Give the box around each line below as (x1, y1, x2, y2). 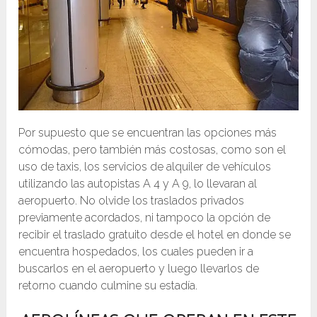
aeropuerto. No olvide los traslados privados (18, 194, 245, 208)
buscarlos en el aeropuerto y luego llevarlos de (18, 262, 260, 276)
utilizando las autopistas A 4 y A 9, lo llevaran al (18, 177, 258, 191)
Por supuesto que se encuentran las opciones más (18, 126, 277, 140)
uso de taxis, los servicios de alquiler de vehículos (18, 160, 272, 174)
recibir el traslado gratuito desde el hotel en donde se (18, 228, 292, 242)
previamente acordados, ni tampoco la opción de (18, 211, 271, 225)
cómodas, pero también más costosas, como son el (18, 143, 287, 157)
